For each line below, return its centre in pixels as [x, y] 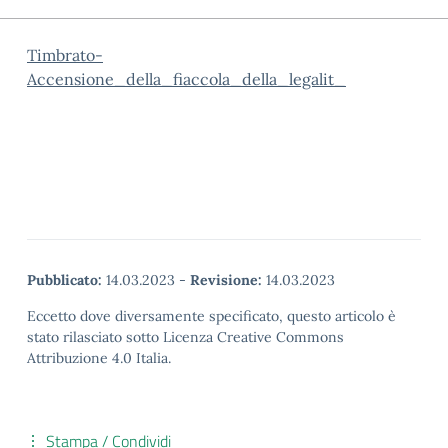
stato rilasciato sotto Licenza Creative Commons [185, 337]
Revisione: [226, 280]
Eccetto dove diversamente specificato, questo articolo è [211, 316]
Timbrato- [65, 55]
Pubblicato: [64, 280]
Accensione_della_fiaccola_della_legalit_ [186, 79]
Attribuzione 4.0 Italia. [99, 358]
